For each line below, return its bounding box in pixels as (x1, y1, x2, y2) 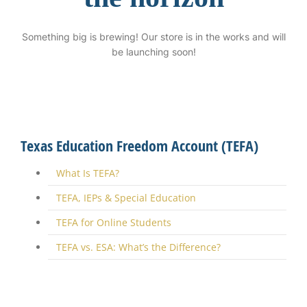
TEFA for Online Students (56, 215, 171, 229)
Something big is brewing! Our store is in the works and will (21, 30, 286, 42)
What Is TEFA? (56, 166, 119, 180)
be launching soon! (111, 45, 196, 58)
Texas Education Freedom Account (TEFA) (20, 135, 258, 156)
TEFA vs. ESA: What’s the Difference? (56, 240, 221, 254)
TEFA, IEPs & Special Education (56, 191, 196, 204)
